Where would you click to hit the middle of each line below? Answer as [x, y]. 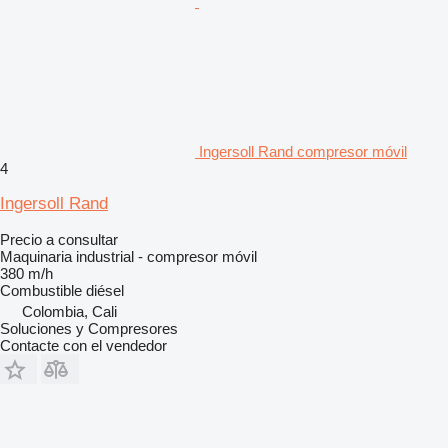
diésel [105, 290]
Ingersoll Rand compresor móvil [303, 151]
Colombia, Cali [69, 311]
